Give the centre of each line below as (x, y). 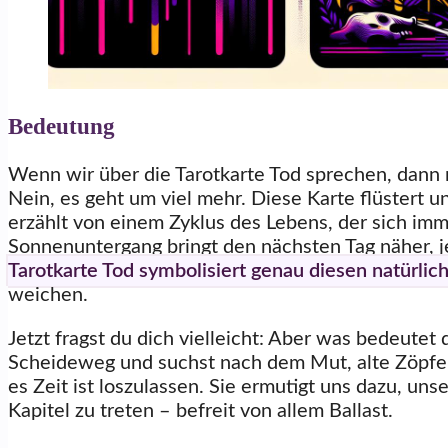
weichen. (48, 295)
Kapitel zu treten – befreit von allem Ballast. (200, 411)
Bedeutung (61, 125)
